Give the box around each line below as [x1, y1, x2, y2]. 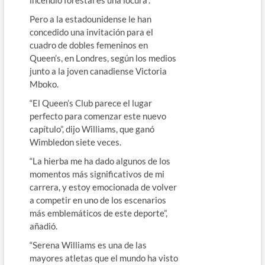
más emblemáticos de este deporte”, [29, 207, 167, 218]
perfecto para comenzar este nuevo [29, 110, 166, 121]
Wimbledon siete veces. [29, 136, 121, 147]
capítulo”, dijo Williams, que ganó [29, 123, 154, 134]
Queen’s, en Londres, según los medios [29, 52, 176, 63]
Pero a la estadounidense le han [29, 13, 151, 24]
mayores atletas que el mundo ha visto [29, 252, 178, 263]
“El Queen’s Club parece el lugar [29, 97, 152, 108]
